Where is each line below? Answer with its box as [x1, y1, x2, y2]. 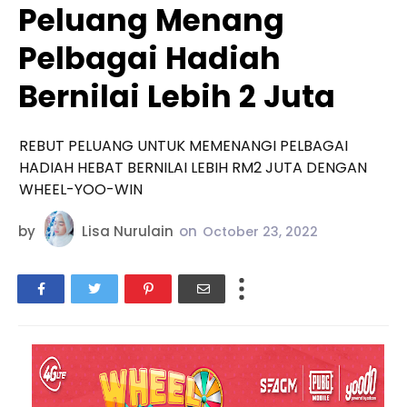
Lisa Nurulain [82, 222, 174, 242]
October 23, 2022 [203, 223, 318, 242]
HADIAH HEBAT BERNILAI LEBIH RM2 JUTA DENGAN [19, 157, 367, 178]
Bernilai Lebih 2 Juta [18, 75, 335, 118]
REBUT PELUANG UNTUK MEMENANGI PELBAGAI [19, 135, 348, 156]
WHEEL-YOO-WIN [19, 179, 143, 200]
